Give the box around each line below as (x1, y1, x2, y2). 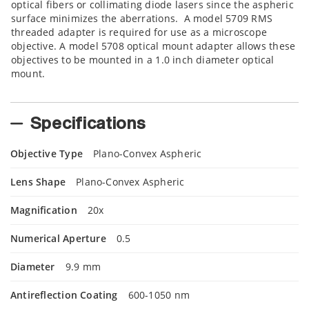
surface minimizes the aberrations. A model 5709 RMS (11, 12, 272, 25)
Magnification (10, 203, 77, 217)
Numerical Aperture (10, 231, 106, 245)
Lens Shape (10, 175, 66, 188)
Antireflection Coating (10, 288, 118, 301)
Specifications (30, 115, 146, 132)
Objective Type (10, 146, 83, 160)
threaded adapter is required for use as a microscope (11, 26, 267, 39)
